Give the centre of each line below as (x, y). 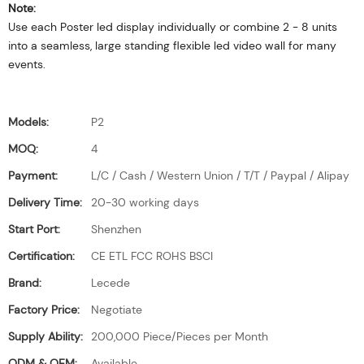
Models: (28, 122)
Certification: (41, 256)
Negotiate (117, 310)
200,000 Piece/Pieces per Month (180, 336)
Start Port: (34, 229)
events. (27, 64)
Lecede (110, 283)
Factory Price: (44, 310)
